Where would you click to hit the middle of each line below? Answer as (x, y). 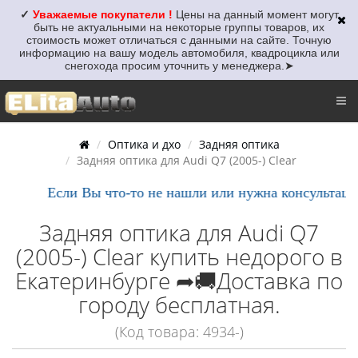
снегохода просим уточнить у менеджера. (174, 66)
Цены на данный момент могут (257, 14)
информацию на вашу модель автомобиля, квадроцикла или (179, 53)
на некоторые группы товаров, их (237, 27)
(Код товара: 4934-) (179, 332)
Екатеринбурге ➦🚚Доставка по (179, 280)
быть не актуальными (91, 27)
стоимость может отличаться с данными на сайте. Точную (179, 40)
